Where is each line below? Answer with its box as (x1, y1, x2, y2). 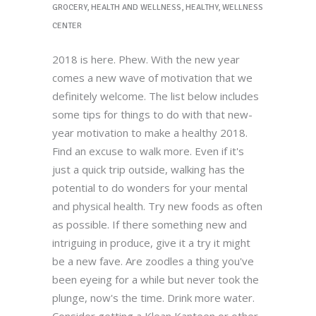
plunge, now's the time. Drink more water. (52, 291, 255, 305)
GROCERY (52, 2, 87, 13)
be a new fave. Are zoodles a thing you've (52, 254, 254, 269)
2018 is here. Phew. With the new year (52, 52, 240, 67)
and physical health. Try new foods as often (52, 199, 262, 214)
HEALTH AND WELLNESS (91, 2, 181, 13)
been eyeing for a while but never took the (52, 272, 259, 287)
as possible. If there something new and (52, 217, 247, 232)
